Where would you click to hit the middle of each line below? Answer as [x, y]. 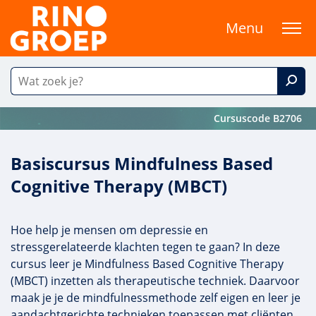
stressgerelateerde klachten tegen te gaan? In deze [145, 247]
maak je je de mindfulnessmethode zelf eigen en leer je [156, 298]
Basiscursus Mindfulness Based [142, 163]
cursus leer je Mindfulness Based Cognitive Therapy [147, 264]
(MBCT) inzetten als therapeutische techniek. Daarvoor [155, 281]
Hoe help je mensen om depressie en [109, 230]
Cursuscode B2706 [258, 118]
